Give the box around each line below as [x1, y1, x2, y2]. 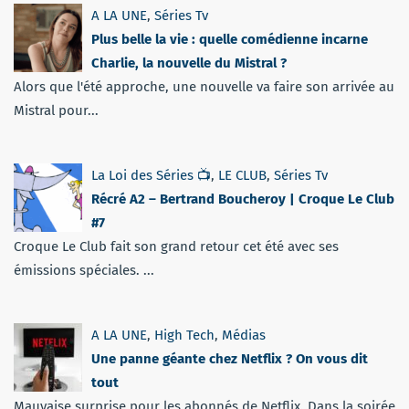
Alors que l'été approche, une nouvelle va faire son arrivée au [14, 79, 394, 96]
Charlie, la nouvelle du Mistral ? [91, 55, 287, 72]
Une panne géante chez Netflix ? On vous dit [91, 351, 368, 368]
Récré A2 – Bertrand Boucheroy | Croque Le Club [91, 191, 394, 208]
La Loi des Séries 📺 [91, 167, 211, 184]
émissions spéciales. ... [14, 262, 154, 279]
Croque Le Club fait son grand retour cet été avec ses [14, 238, 339, 256]
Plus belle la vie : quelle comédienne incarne [91, 31, 368, 48]
